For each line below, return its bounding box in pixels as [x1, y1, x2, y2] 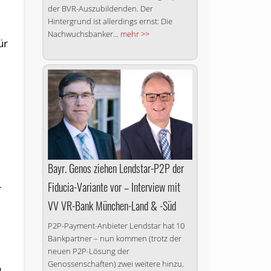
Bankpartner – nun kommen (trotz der [47, 233, 181, 244]
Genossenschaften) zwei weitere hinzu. [47, 258, 184, 270]
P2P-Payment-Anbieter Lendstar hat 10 [47, 220, 184, 232]
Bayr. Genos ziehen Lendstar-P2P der [47, 160, 184, 177]
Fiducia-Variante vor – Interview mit [47, 179, 180, 195]
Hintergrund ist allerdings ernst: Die [47, 15, 172, 27]
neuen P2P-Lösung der [47, 246, 129, 257]
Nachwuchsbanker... [47, 28, 120, 39]
